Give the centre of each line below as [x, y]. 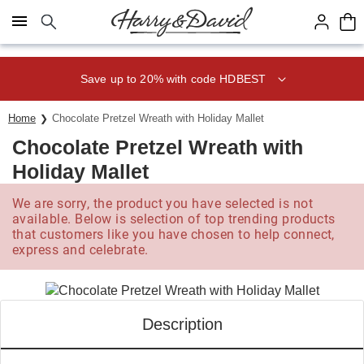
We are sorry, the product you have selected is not [163, 204]
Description [182, 324]
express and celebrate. [80, 250]
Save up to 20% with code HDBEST [173, 78]
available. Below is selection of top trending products [174, 219]
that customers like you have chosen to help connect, [173, 234]
